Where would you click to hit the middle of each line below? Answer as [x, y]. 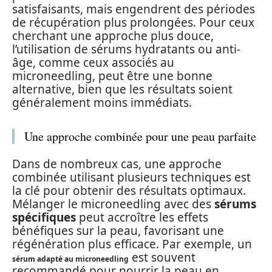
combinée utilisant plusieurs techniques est [131, 177]
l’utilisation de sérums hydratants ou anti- [126, 49]
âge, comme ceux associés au [93, 62]
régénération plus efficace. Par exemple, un [132, 244]
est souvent [162, 257]
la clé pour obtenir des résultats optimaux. [129, 191]
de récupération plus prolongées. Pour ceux [133, 22]
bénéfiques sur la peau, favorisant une [118, 231]
